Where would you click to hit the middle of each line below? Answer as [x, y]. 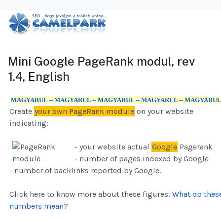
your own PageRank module [84, 111]
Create [22, 111]
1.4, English [39, 77]
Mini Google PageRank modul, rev [101, 61]
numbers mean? [39, 206]
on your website [164, 111]
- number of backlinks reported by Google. [85, 171]
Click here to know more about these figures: [91, 194]
